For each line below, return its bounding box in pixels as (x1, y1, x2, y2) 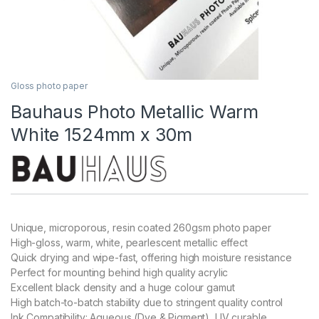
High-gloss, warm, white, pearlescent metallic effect (11, 236, 248, 249)
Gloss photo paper (11, 80, 88, 92)
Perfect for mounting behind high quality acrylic (11, 266, 229, 279)
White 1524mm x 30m (11, 124, 192, 146)
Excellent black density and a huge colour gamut (11, 281, 235, 294)
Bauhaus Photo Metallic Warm (11, 101, 259, 123)
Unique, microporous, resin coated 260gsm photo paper (11, 221, 271, 234)
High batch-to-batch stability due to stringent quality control (11, 296, 283, 309)
